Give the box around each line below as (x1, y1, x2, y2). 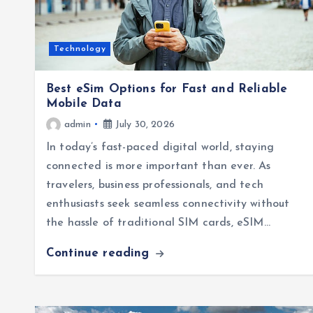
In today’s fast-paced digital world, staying (46, 141, 275, 153)
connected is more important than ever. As (46, 160, 271, 172)
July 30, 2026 (112, 119, 175, 130)
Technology (53, 44, 106, 53)
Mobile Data (46, 97, 122, 110)
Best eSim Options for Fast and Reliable (46, 82, 288, 95)
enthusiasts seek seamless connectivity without (46, 198, 290, 210)
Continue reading (46, 247, 154, 259)
